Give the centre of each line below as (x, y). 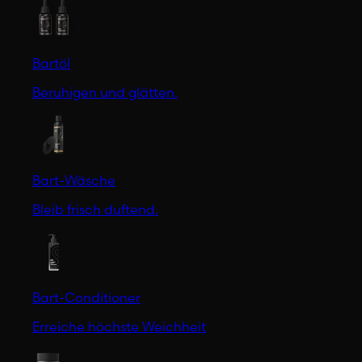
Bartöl (51, 63)
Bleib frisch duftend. (95, 209)
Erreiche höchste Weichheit (119, 326)
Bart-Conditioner (86, 297)
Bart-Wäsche (74, 180)
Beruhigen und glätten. (105, 92)
